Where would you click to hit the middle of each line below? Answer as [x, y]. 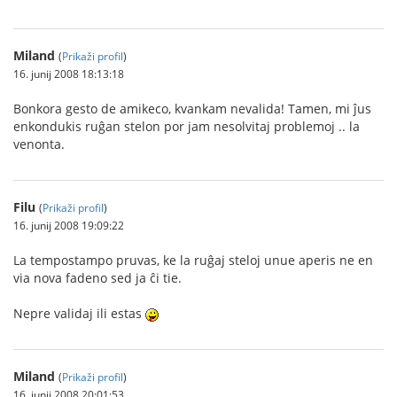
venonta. [39, 144]
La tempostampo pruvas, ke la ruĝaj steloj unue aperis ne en [193, 260]
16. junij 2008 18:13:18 [69, 74]
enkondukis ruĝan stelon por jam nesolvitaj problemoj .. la [187, 126]
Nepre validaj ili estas [79, 313]
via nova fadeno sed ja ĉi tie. [97, 278]
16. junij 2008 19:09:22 [69, 225]
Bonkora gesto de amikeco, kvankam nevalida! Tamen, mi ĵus [192, 109]
